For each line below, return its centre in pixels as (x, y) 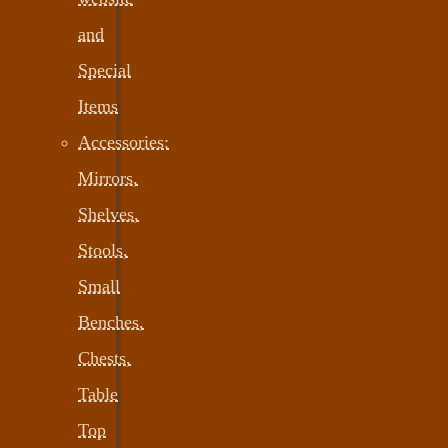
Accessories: (123, 141)
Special (104, 69)
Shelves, (108, 213)
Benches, (111, 321)
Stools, (103, 249)
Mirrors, (108, 177)
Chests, (104, 357)
